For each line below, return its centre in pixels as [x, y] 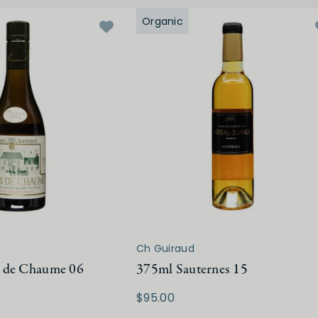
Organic [163, 22]
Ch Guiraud [165, 249]
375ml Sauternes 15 [192, 270]
